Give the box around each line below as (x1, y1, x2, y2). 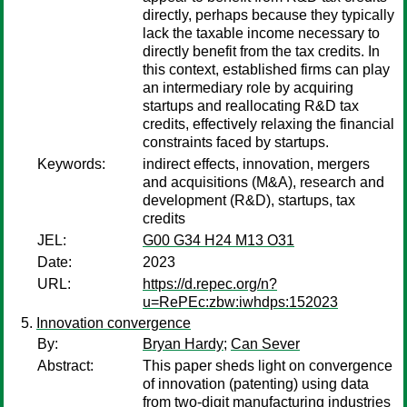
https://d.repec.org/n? (143, 276, 277, 292)
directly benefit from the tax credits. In (143, 44, 380, 59)
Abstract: (37, 358, 94, 373)
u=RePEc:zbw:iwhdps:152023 (143, 294, 338, 310)
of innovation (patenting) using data (143, 376, 369, 392)
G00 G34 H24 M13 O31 (143, 233, 294, 248)
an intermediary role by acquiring (143, 80, 353, 95)
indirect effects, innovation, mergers (143, 156, 370, 172)
